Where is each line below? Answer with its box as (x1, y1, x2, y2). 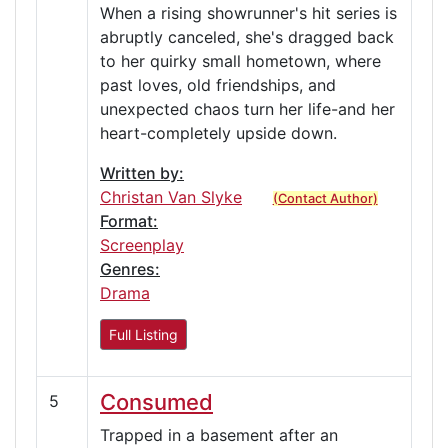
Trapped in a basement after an (100, 424, 338, 445)
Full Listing (109, 325, 178, 343)
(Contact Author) (272, 190, 378, 206)
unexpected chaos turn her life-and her (100, 98, 395, 119)
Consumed (100, 388, 213, 415)
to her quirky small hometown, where (100, 50, 381, 71)
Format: (100, 210, 158, 231)
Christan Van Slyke (100, 186, 242, 207)
